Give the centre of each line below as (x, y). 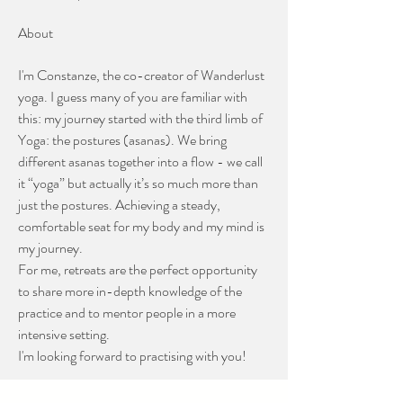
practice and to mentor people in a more (128, 313)
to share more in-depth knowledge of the (131, 291)
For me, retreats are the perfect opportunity (139, 269)
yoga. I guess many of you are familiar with (134, 97)
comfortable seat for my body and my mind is (143, 226)
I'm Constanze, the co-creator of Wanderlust (143, 75)
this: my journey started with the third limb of (142, 118)
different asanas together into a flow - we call (142, 161)
